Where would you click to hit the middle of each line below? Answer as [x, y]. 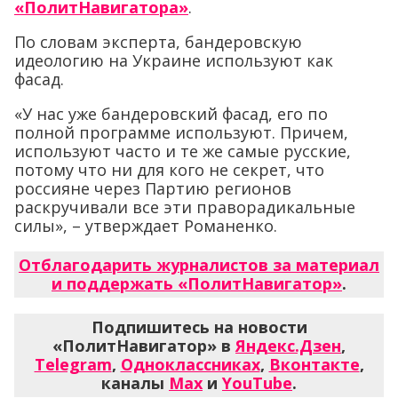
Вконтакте [314, 365]
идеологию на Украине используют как [174, 61]
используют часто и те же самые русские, [183, 151]
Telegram [73, 365]
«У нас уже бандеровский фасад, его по [171, 114]
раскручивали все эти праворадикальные [185, 207]
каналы [135, 383]
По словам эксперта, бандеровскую [158, 42]
